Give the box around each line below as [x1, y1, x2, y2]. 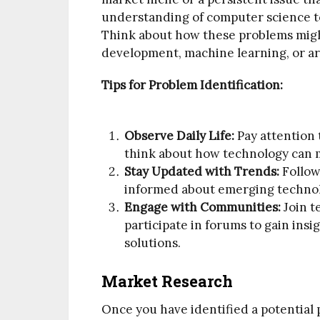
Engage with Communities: [124, 199, 281, 215]
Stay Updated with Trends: [124, 163, 280, 179]
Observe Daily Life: [124, 127, 235, 144]
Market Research [101, 271, 233, 292]
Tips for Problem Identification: [101, 77, 283, 93]
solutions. [124, 234, 181, 251]
